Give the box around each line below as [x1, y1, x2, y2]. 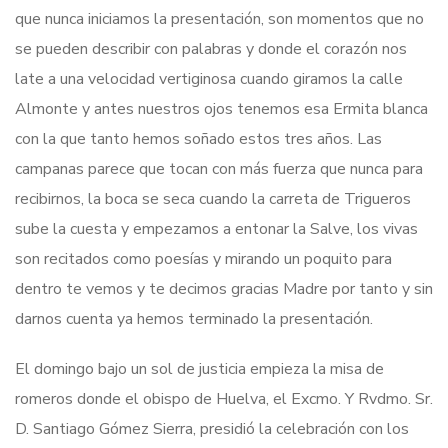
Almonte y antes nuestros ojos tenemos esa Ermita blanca [15, 97, 428, 120]
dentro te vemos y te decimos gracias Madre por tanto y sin [15, 277, 433, 300]
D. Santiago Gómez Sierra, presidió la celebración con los [15, 417, 409, 440]
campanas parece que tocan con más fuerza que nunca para [15, 157, 423, 180]
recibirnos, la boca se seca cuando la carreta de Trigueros [15, 187, 411, 210]
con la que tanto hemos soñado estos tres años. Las [15, 127, 382, 150]
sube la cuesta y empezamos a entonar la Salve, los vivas [15, 217, 418, 240]
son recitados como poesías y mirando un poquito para [15, 247, 392, 270]
